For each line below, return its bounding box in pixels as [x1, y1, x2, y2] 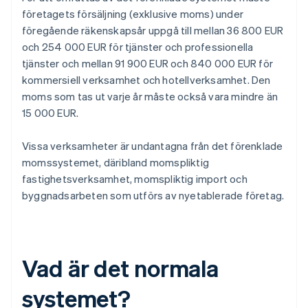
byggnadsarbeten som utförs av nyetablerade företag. [22, 188, 285, 203]
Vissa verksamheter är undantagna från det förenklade [22, 139, 283, 153]
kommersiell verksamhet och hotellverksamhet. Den [22, 73, 271, 87]
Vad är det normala [22, 253, 219, 283]
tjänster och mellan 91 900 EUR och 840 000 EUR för [22, 56, 274, 71]
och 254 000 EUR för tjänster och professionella [22, 40, 254, 54]
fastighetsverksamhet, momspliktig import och [22, 172, 247, 186]
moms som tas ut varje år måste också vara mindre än [22, 89, 278, 104]
